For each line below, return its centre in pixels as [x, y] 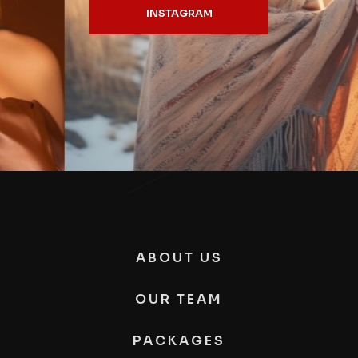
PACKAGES [179, 341]
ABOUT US [179, 258]
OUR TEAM [179, 299]
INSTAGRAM [179, 13]
